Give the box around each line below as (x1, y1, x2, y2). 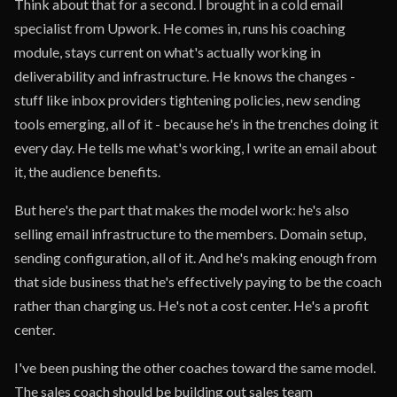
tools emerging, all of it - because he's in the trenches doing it (14, 115, 378, 132)
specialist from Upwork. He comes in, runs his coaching (14, 19, 346, 36)
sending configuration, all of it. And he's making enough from (14, 249, 377, 266)
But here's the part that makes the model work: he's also (14, 201, 349, 218)
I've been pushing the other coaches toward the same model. (14, 359, 376, 376)
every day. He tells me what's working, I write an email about (14, 139, 377, 156)
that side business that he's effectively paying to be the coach (14, 273, 382, 290)
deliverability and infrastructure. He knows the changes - (14, 67, 355, 84)
